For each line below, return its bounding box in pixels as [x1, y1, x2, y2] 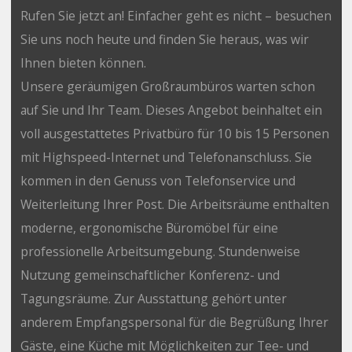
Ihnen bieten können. [20, 53, 146, 71]
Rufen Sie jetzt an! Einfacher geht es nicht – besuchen [20, 6, 332, 24]
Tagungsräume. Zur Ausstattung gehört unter [20, 289, 287, 307]
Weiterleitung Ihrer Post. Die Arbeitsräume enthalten [20, 195, 329, 213]
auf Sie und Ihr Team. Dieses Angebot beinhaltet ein [20, 101, 322, 119]
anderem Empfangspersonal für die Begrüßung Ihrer [20, 313, 328, 331]
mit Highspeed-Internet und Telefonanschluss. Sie [20, 148, 312, 166]
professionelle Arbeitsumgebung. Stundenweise [20, 242, 300, 260]
